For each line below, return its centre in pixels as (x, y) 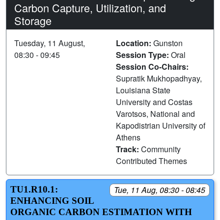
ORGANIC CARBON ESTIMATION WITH (101, 212)
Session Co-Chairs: (152, 66)
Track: (128, 149)
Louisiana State (143, 90)
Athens (128, 137)
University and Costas (154, 102)
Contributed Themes (151, 161)
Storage (33, 20)
